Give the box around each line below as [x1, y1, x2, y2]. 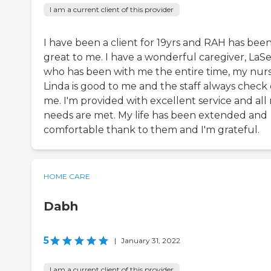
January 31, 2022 [121, 235, 180, 245]
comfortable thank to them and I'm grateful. [44, 123, 260, 135]
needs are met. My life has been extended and [44, 109, 267, 121]
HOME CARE [44, 171, 90, 181]
